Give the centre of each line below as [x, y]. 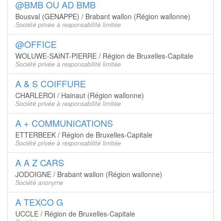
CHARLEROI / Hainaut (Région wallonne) [80, 95]
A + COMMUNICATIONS [64, 123]
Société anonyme [39, 183]
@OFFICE [36, 44]
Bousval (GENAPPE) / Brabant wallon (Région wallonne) [103, 16]
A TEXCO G [39, 202]
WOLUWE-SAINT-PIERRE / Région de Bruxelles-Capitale [104, 56]
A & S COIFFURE [51, 83]
